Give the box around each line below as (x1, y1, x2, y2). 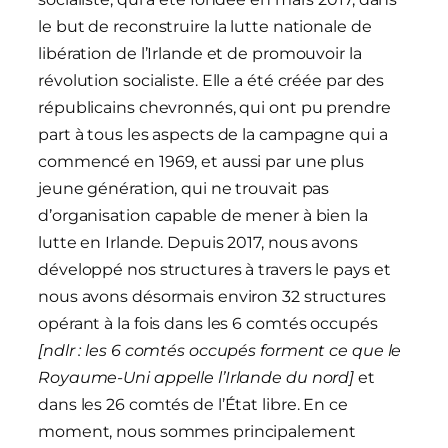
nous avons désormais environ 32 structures (38, 287, 386, 307)
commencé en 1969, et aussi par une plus (38, 152, 365, 172)
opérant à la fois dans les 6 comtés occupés (38, 314, 378, 334)
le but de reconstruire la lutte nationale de (38, 17, 372, 37)
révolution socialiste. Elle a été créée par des (38, 71, 385, 91)
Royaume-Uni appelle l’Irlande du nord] (38, 368, 355, 388)
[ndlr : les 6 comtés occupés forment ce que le (38, 341, 402, 361)
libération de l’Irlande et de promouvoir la (38, 44, 362, 64)
